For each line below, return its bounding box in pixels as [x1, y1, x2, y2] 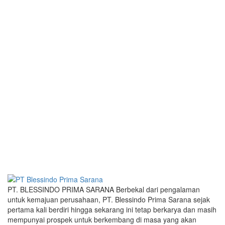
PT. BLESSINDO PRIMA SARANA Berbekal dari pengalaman [8, 184, 200, 194]
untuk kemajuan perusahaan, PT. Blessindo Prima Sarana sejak [8, 194, 210, 204]
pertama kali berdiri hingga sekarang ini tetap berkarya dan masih [8, 204, 216, 214]
